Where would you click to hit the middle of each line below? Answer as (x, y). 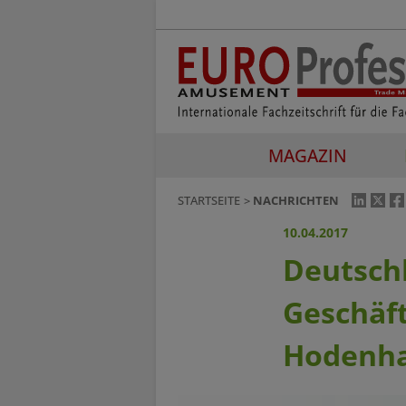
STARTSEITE (209, 201)
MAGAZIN (308, 155)
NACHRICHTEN (296, 201)
